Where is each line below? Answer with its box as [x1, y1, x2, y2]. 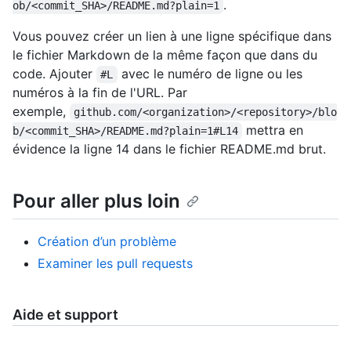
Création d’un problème [38, 233, 176, 250]
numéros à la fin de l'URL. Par [13, 85, 187, 101]
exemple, [13, 103, 70, 120]
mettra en [242, 122, 308, 139]
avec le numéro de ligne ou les [117, 66, 306, 82]
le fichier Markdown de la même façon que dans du [13, 47, 317, 63]
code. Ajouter [13, 66, 96, 82]
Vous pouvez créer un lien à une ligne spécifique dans [13, 28, 331, 45]
